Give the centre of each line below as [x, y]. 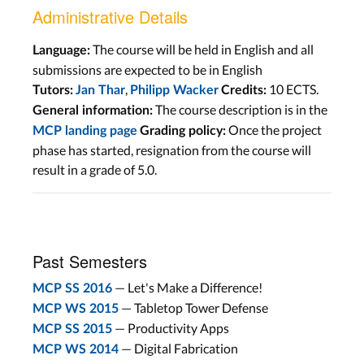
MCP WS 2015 [76, 309]
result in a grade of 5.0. [95, 169]
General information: [93, 110]
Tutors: [53, 90]
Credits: [244, 90]
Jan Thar [100, 90]
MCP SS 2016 [72, 288]
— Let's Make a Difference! [187, 287]
